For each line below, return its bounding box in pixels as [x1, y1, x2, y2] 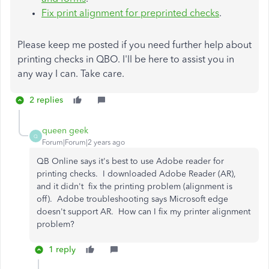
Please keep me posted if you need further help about [17, 39, 252, 50]
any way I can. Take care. [17, 68, 124, 79]
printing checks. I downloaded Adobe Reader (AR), [37, 169, 236, 179]
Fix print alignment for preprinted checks [41, 7, 219, 19]
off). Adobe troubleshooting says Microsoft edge [37, 194, 228, 204]
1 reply [49, 244, 76, 255]
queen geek [42, 125, 88, 136]
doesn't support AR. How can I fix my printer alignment [37, 207, 250, 217]
